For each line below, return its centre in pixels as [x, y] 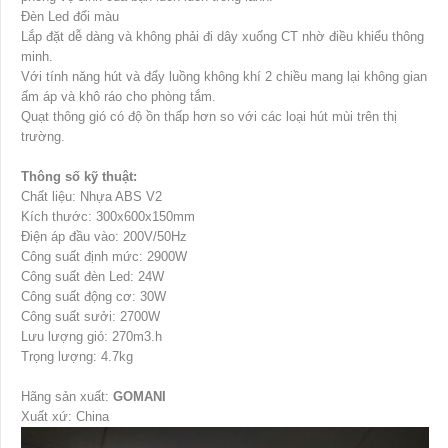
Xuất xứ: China [65, 417]
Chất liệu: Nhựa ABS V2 [91, 197]
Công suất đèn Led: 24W [92, 277]
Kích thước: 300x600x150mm [108, 217]
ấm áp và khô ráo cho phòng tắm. [118, 97]
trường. [43, 137]
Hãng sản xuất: [67, 397]
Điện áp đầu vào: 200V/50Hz [104, 237]
